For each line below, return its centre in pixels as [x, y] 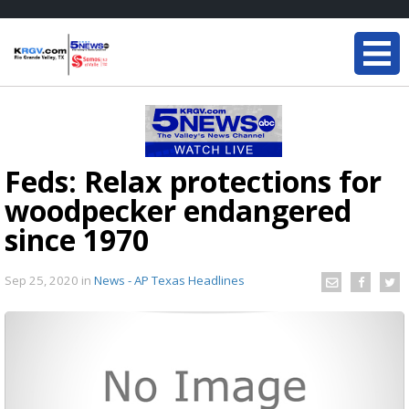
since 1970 [77, 240]
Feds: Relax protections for [193, 181]
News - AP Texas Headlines [169, 280]
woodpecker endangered [178, 210]
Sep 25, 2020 [43, 280]
